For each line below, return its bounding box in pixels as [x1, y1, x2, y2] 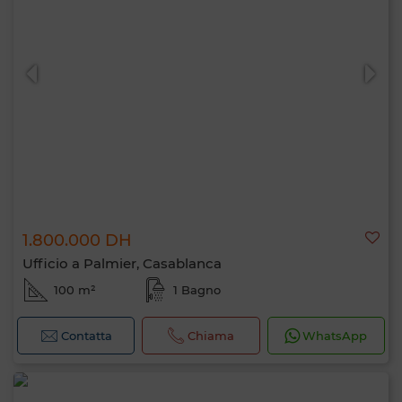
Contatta [60, 328, 112, 343]
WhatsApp [302, 328, 368, 343]
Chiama [188, 328, 235, 343]
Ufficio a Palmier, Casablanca [22, 255, 222, 272]
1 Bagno [172, 283, 221, 297]
